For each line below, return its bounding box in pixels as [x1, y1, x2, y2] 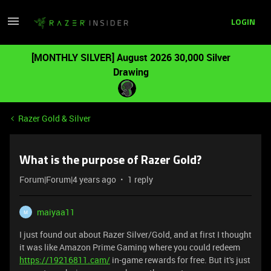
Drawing [113, 65, 149, 79]
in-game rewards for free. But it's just [110, 254, 250, 266]
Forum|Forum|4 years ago [19, 174, 116, 185]
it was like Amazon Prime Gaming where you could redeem [19, 241, 240, 253]
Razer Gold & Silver [18, 113, 91, 124]
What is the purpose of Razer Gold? [19, 155, 201, 167]
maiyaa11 [37, 206, 75, 218]
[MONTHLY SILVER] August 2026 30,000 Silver [31, 51, 230, 64]
